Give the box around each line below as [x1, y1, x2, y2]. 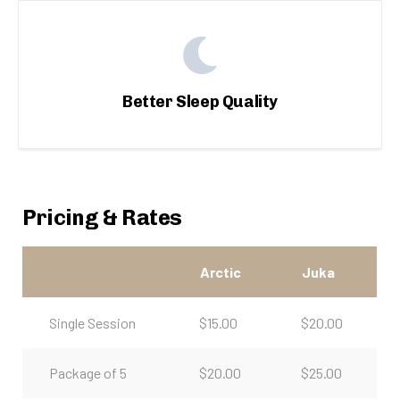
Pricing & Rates [22, 204, 182, 230]
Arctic [200, 262, 241, 280]
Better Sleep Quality [122, 91, 278, 112]
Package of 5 [49, 363, 127, 381]
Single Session [49, 313, 136, 331]
